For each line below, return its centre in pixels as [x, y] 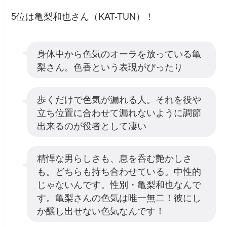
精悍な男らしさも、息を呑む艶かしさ [114, 158]
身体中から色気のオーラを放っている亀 [119, 53]
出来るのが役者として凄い [91, 125]
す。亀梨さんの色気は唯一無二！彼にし [119, 197]
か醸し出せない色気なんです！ [101, 211]
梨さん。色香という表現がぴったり [110, 67]
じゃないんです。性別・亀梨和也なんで [119, 184]
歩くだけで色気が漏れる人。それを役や [119, 99]
